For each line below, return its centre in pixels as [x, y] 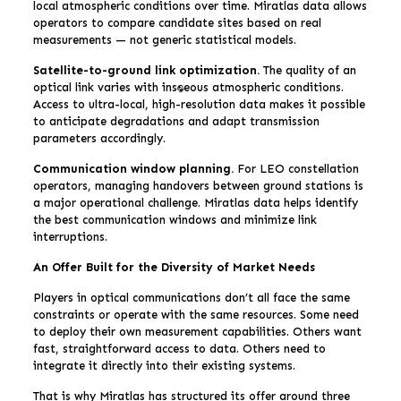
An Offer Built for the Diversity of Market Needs [174, 267]
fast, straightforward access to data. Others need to [179, 348]
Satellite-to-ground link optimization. [146, 70]
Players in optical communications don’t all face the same [191, 297]
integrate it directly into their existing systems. [164, 365]
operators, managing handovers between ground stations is [198, 185]
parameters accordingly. [99, 138]
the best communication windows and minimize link [175, 219]
